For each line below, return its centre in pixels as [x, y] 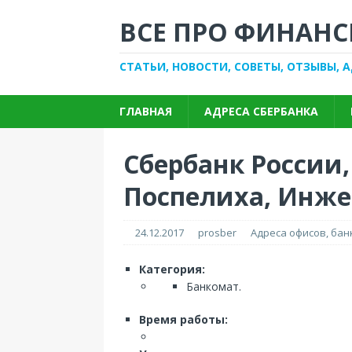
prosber [217, 233]
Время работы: [183, 319]
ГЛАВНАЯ [146, 111]
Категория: [172, 269]
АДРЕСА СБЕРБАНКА [261, 111]
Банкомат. [214, 286]
